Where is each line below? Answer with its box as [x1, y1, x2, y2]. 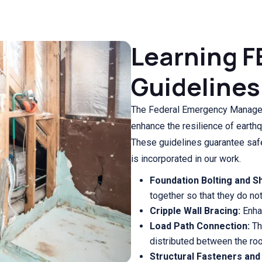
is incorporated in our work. [131, 153, 241, 164]
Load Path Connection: [150, 220, 250, 232]
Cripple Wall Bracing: [150, 205, 240, 216]
